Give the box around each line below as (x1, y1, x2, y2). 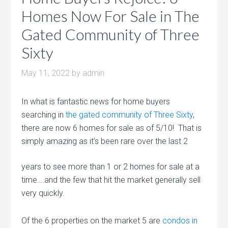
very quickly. (21, 188, 65, 198)
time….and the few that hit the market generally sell (21, 175, 201, 185)
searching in (21, 110, 66, 120)
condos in (162, 216, 198, 226)
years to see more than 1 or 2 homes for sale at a (21, 162, 200, 172)
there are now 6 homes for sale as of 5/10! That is (21, 123, 202, 133)
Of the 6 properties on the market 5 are (21, 216, 163, 226)
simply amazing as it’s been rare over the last (21, 136, 182, 147)
